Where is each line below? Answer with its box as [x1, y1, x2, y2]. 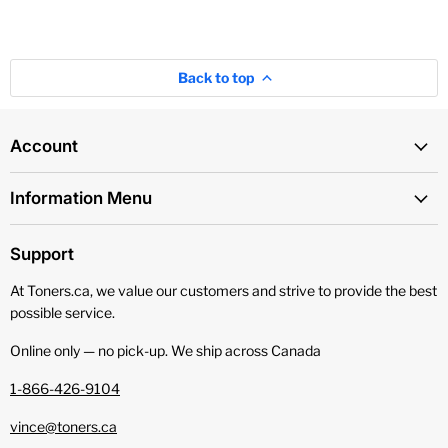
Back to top [177, 69, 255, 87]
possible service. [10, 304, 115, 322]
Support [10, 244, 74, 265]
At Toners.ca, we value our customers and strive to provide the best [10, 282, 437, 300]
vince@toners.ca [10, 418, 117, 436]
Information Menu [10, 188, 152, 209]
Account [10, 136, 78, 157]
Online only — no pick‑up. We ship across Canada [10, 342, 321, 360]
